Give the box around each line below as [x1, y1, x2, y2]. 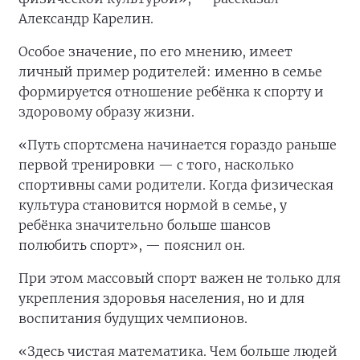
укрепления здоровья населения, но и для [18, 290, 305, 307]
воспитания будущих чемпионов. [18, 310, 247, 327]
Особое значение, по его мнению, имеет [18, 43, 292, 60]
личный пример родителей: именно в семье [18, 63, 322, 80]
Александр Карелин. [18, 10, 153, 27]
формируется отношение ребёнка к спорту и [18, 84, 324, 100]
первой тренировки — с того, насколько [18, 157, 294, 174]
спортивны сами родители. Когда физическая [18, 177, 333, 194]
